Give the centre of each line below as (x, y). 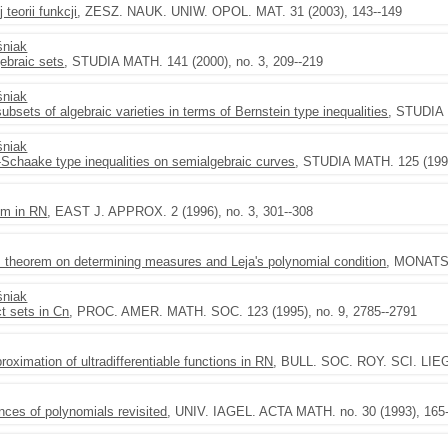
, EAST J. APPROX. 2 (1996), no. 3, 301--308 (180, 211)
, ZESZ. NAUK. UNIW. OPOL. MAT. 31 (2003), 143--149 (240, 11)
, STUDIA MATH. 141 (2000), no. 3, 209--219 (194, 61)
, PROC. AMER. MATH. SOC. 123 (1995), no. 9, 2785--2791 (243, 311)
